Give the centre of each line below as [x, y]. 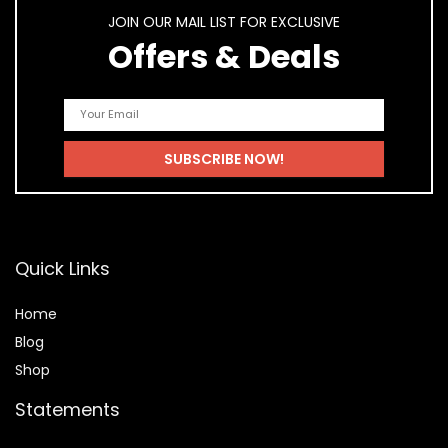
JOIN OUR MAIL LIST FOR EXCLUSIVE [224, 21]
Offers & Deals [224, 56]
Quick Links [62, 268]
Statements [67, 409]
